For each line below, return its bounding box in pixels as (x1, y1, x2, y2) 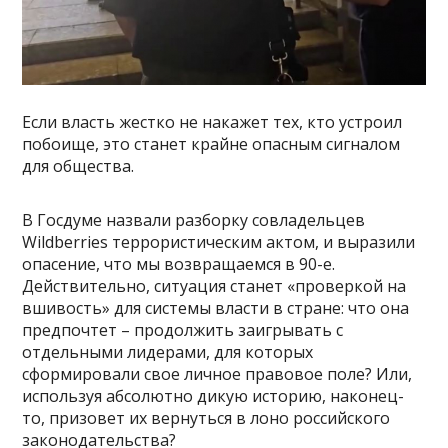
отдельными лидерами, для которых (22, 341, 314, 364)
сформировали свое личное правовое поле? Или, (22, 363, 413, 386)
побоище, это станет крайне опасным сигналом (22, 133, 401, 156)
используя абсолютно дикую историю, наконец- (22, 385, 405, 408)
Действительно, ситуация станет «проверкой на (22, 275, 407, 298)
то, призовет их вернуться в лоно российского (22, 407, 391, 430)
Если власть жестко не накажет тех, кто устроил (22, 111, 403, 134)
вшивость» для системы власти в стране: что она (22, 297, 410, 320)
